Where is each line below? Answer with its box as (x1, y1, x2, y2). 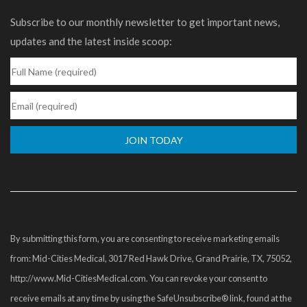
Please (10, 221, 41, 234)
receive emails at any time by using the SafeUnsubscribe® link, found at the (10, 293, 292, 304)
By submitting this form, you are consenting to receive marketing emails (10, 233, 280, 245)
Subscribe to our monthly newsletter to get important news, (10, 16, 280, 29)
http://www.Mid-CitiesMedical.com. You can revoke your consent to (10, 273, 267, 284)
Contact (10, 182, 49, 195)
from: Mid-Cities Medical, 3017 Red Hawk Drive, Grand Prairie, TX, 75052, (10, 253, 292, 265)
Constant (10, 163, 55, 176)
